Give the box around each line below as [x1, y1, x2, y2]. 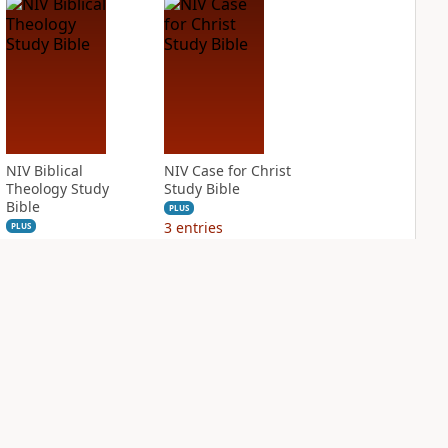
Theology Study [5, 179, 109, 198]
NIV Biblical [5, 161, 83, 180]
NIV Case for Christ [163, 161, 291, 180]
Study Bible [163, 179, 240, 198]
